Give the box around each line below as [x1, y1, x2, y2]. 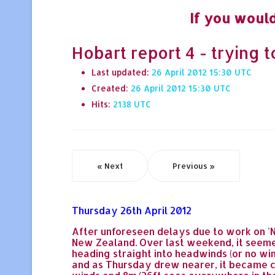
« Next [97, 160, 123, 171]
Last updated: [91, 66, 152, 77]
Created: [91, 82, 131, 93]
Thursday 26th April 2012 [72, 203, 192, 217]
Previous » [172, 160, 215, 171]
